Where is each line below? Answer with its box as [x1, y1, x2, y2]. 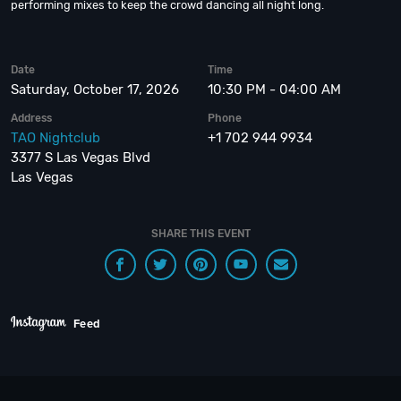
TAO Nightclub [11, 130, 100, 146]
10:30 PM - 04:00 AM [208, 81, 342, 98]
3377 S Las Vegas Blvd [11, 149, 150, 166]
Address [11, 112, 52, 124]
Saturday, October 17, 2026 [11, 81, 179, 98]
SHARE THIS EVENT [150, 227, 251, 240]
